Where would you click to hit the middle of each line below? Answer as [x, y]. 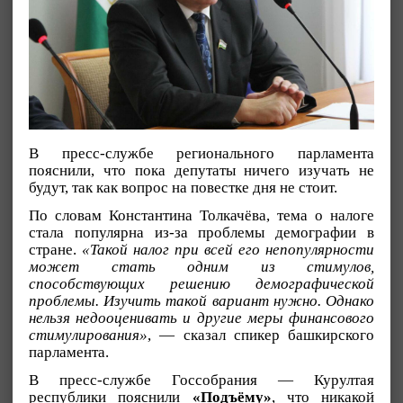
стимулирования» [88, 335]
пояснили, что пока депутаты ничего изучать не [201, 170]
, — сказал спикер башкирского [261, 335]
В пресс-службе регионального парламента [201, 153]
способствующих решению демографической [201, 283]
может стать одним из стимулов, [201, 266]
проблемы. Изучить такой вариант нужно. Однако [201, 300]
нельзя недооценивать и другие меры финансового [201, 318]
